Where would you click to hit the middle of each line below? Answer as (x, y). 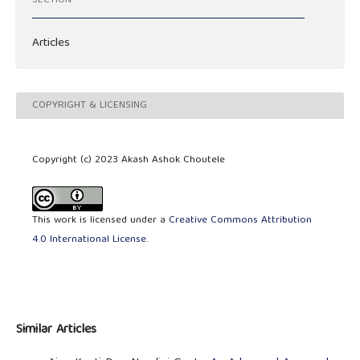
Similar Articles (56, 331)
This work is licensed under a (100, 221)
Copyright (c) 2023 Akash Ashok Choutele (129, 161)
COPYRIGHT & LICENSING (90, 105)
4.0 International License (89, 240)
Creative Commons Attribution (240, 221)
